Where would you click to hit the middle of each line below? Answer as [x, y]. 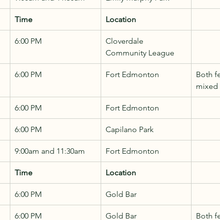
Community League [140, 53]
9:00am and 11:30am [50, 151]
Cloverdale [125, 41]
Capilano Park [130, 129]
